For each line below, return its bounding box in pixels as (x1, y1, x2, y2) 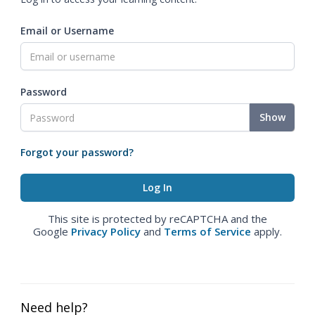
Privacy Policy (71, 224, 141, 238)
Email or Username (20, 24, 114, 37)
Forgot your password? (20, 146, 134, 159)
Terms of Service (164, 224, 251, 238)
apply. (251, 224, 282, 238)
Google (33, 224, 71, 238)
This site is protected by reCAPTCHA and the (48, 212, 267, 226)
